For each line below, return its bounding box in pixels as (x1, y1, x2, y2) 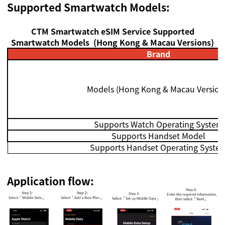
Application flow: (7, 173, 94, 189)
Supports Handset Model (111, 130, 206, 142)
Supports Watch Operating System (93, 118, 223, 131)
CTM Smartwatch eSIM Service (31, 25, 151, 38)
